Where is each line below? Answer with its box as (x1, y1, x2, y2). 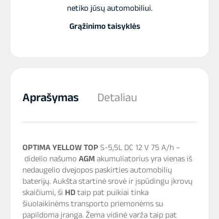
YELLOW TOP (52, 142, 100, 152)
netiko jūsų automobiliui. (66, 3, 153, 12)
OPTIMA (22, 142, 52, 152)
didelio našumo (22, 153, 79, 163)
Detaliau (97, 90, 137, 104)
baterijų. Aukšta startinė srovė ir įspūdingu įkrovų (22, 176, 193, 185)
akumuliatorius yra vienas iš (95, 153, 192, 163)
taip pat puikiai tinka (75, 187, 149, 197)
